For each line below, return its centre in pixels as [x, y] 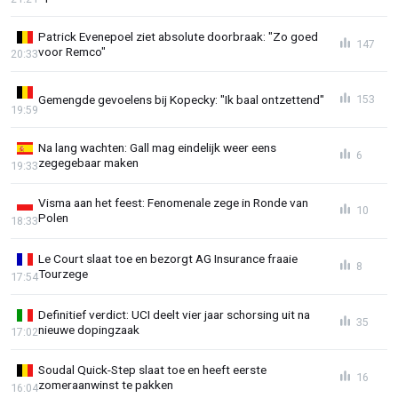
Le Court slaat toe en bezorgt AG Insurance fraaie [168, 259]
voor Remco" [72, 51]
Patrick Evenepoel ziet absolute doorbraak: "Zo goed [178, 36]
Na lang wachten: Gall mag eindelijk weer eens [157, 147]
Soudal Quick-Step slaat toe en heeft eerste [152, 370]
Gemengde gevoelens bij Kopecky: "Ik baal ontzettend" [181, 99]
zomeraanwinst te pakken [106, 385]
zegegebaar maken [88, 162]
